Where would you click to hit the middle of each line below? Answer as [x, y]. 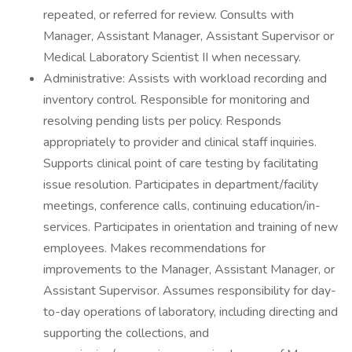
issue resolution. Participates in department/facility [181, 185]
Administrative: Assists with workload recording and [185, 79]
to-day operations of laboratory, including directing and [191, 312]
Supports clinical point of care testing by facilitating [181, 163]
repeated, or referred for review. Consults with [169, 15]
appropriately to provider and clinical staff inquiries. [180, 142]
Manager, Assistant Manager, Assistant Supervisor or [189, 36]
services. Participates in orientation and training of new [191, 227]
